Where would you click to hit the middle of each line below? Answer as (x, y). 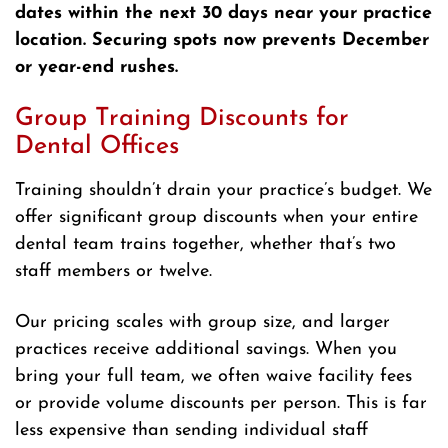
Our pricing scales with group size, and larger (202, 323)
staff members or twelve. (113, 272)
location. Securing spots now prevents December (222, 41)
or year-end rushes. (96, 68)
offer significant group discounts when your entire (216, 218)
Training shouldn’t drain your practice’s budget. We (223, 191)
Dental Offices (97, 147)
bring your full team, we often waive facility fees (213, 377)
